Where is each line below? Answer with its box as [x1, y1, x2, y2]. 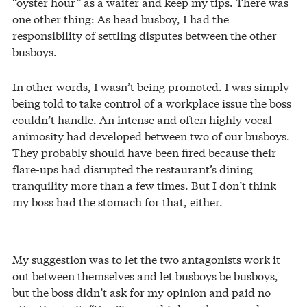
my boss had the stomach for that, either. [12, 193, 223, 209]
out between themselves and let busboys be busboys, [12, 267, 278, 283]
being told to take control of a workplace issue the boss [12, 94, 291, 110]
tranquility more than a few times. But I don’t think [12, 176, 276, 193]
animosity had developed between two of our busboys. [12, 127, 290, 143]
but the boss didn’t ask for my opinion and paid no [12, 283, 271, 299]
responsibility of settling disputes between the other [12, 26, 277, 42]
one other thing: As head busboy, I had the [12, 10, 229, 26]
